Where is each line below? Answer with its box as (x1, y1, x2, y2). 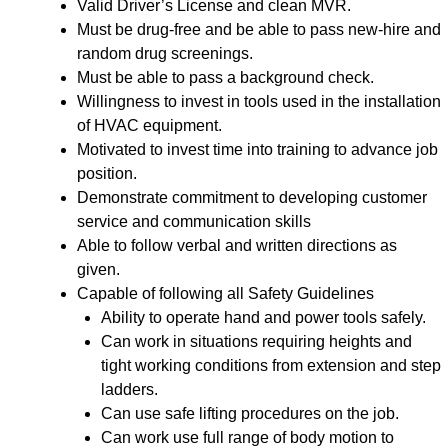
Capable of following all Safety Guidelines (77, 284, 374, 302)
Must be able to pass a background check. (77, 68, 374, 86)
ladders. (101, 380, 158, 398)
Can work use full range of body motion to (101, 428, 394, 446)
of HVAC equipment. (77, 116, 222, 134)
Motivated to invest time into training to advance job (77, 140, 438, 158)
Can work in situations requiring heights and (101, 332, 412, 350)
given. (77, 260, 120, 278)
